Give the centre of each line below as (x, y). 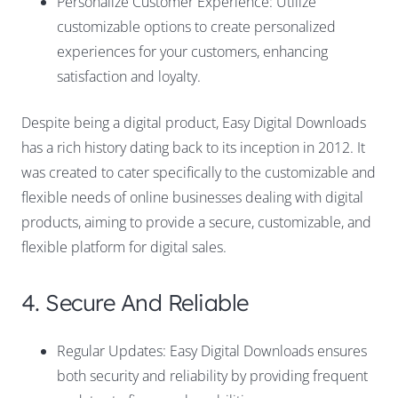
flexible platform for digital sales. (124, 247)
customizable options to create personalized (196, 27)
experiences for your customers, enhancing (192, 52)
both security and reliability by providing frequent (212, 376)
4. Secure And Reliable (135, 302)
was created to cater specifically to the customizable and (199, 173)
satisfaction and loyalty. (129, 77)
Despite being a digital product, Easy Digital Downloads (194, 123)
